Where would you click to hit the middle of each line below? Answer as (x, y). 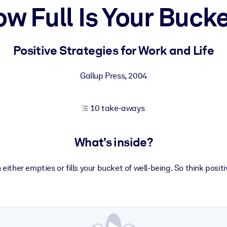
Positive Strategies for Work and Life (113, 50)
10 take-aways (118, 108)
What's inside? (113, 142)
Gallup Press (103, 76)
